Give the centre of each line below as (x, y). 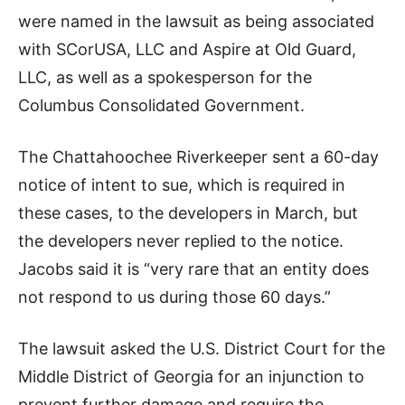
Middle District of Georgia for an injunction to (191, 376)
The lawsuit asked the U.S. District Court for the (202, 348)
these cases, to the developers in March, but (188, 212)
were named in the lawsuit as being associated (196, 21)
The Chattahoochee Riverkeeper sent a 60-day (198, 156)
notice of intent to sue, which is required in (182, 184)
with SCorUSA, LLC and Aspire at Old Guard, (187, 49)
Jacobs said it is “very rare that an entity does (193, 268)
